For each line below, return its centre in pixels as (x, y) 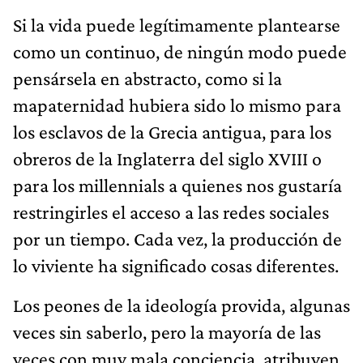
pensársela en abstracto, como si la (147, 78)
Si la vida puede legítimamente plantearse (177, 24)
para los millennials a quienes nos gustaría (177, 185)
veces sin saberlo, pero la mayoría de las (167, 331)
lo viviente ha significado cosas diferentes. (176, 265)
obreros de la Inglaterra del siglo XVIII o (167, 158)
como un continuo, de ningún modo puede (180, 51)
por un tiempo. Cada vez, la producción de (177, 238)
